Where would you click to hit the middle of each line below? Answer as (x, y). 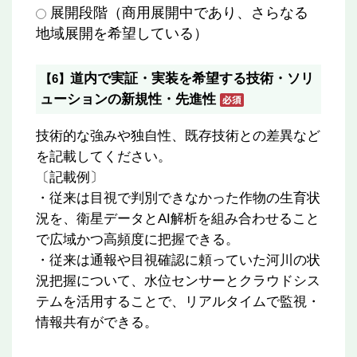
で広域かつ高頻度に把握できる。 (137, 239)
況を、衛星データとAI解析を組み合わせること (178, 219)
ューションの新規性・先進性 (128, 99)
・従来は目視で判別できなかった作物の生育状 (178, 198)
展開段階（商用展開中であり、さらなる (179, 13)
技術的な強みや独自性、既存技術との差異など (178, 136)
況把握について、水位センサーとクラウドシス (178, 281)
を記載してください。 (104, 157)
